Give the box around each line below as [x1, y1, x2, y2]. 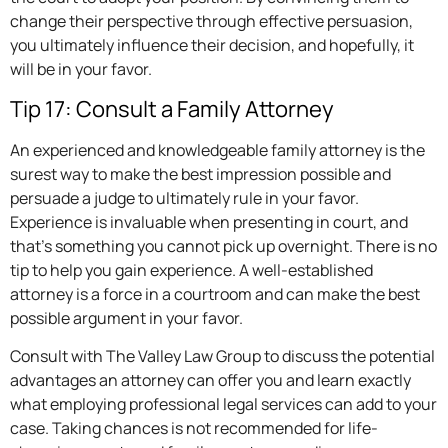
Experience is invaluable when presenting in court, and [10, 210, 408, 233]
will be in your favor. [10, 58, 152, 81]
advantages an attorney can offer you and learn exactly [10, 369, 411, 392]
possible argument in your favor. [10, 306, 243, 329]
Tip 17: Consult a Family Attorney [10, 93, 334, 124]
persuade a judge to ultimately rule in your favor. [10, 186, 359, 209]
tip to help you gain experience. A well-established [10, 258, 373, 281]
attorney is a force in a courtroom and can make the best [10, 282, 420, 305]
